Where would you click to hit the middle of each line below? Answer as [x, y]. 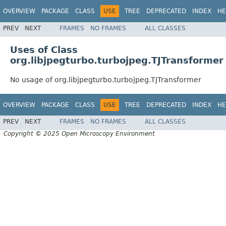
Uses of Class [44, 49]
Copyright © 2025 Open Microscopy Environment [79, 134]
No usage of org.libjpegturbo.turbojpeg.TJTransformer [106, 79]
